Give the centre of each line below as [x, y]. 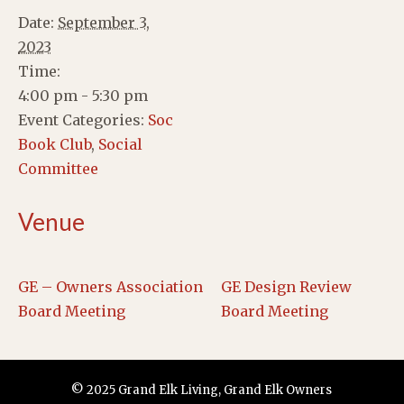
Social [120, 144]
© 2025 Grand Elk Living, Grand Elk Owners [202, 390]
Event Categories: [81, 119]
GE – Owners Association [110, 286]
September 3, [104, 22]
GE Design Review [286, 286]
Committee [58, 168]
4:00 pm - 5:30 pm [83, 95]
